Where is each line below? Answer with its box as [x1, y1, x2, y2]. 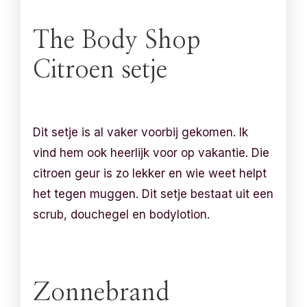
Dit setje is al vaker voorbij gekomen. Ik [33, 125, 249, 139]
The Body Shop [33, 28, 201, 53]
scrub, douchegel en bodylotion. [33, 208, 210, 221]
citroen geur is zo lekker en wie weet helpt [33, 167, 267, 180]
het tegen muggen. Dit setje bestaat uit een [33, 187, 274, 201]
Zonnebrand [33, 280, 171, 305]
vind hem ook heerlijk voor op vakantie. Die [33, 146, 270, 160]
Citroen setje [33, 58, 168, 82]
